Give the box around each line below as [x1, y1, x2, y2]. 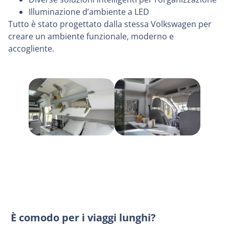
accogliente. [8, 43, 54, 55]
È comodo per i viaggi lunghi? [11, 211, 156, 225]
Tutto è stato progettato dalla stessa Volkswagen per [8, 18, 212, 30]
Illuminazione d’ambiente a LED [29, 6, 149, 18]
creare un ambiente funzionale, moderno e [8, 31, 174, 42]
